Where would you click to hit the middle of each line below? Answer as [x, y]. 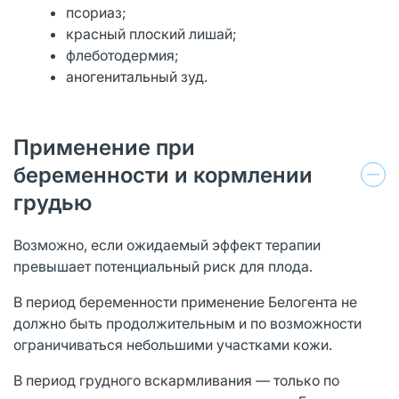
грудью [53, 202]
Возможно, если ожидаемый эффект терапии [167, 244]
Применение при [104, 147]
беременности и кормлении [163, 175]
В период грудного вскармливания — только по [176, 380]
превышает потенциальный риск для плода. [163, 266]
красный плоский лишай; [152, 33]
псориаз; [97, 12]
